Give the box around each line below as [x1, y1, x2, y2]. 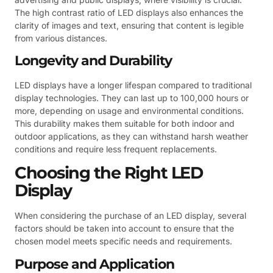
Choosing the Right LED [15, 163, 202, 183]
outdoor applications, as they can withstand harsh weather [15, 131, 248, 142]
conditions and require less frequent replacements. [15, 144, 217, 155]
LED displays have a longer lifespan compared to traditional [15, 80, 252, 91]
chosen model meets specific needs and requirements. [15, 236, 232, 247]
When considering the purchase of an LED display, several [15, 210, 246, 221]
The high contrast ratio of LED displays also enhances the [15, 7, 243, 18]
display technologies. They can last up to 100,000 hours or [15, 93, 249, 104]
